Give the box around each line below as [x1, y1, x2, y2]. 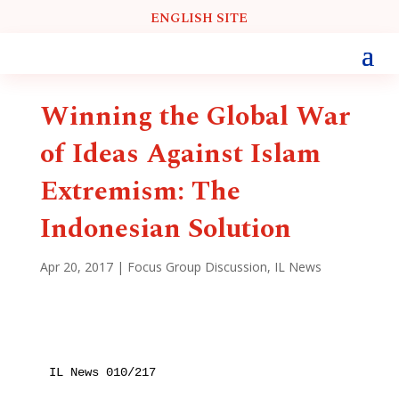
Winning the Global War [39, 95, 351, 137]
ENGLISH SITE [151, 7, 248, 28]
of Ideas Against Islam [39, 133, 321, 175]
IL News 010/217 [48, 364, 156, 379]
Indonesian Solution [39, 208, 291, 249]
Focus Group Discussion [126, 257, 267, 275]
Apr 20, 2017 [39, 257, 113, 275]
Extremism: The [39, 170, 240, 212]
